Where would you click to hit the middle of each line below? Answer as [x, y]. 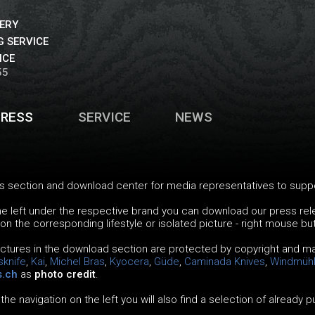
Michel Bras [77, 262]
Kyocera [129, 262]
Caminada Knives [224, 262]
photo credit [65, 275]
